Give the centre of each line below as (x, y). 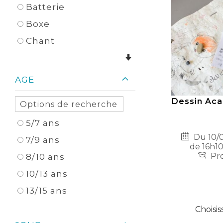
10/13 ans (47, 174)
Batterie (45, 7)
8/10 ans (45, 157)
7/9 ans (43, 140)
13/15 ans (47, 191)
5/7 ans (43, 123)
